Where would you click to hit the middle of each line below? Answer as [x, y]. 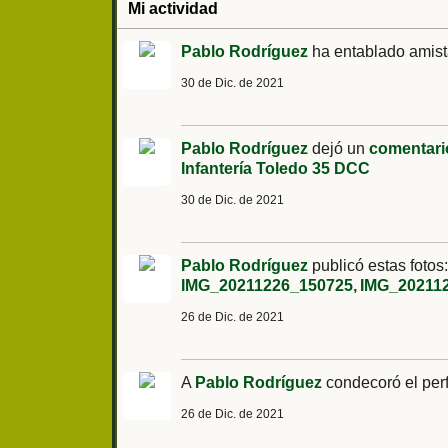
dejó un [338, 149]
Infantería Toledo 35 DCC [275, 169]
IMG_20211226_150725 [267, 286]
